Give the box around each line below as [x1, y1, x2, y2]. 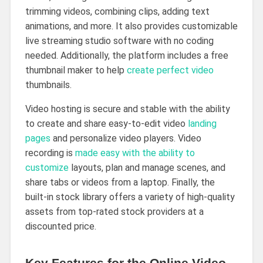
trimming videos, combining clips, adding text [25, 5, 210, 17]
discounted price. [25, 220, 96, 232]
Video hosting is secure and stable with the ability [25, 103, 230, 114]
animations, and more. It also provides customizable [25, 20, 238, 32]
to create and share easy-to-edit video [25, 117, 188, 129]
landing [187, 117, 217, 129]
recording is [25, 147, 75, 159]
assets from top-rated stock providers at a [25, 205, 204, 217]
